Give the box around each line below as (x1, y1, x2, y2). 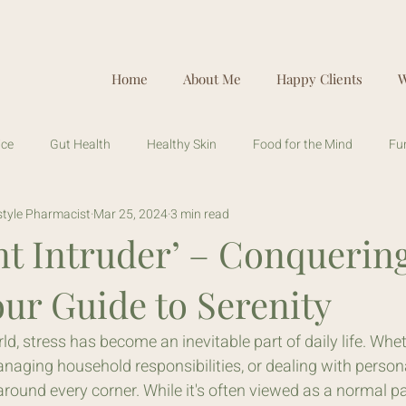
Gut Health (50, 134, 111, 154)
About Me (182, 70, 241, 88)
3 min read (170, 204, 229, 224)
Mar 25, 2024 (93, 204, 168, 224)
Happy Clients (275, 70, 362, 88)
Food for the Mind (253, 134, 353, 154)
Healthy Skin (147, 134, 217, 154)
